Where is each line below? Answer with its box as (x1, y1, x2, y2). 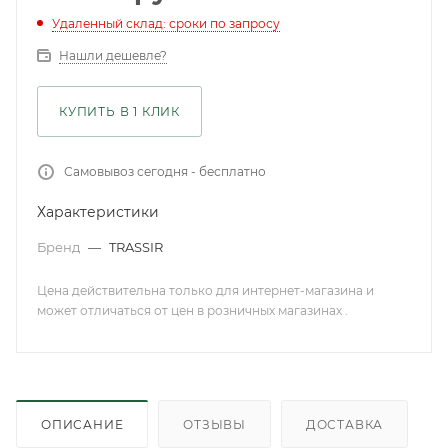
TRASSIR (109, 239, 163, 255)
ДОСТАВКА (305, 416, 384, 432)
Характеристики (37, 203, 159, 221)
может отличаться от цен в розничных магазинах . (37, 303, 348, 318)
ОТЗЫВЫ (183, 416, 247, 432)
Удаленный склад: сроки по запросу (52, 16, 280, 31)
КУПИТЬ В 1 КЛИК (59, 104, 180, 119)
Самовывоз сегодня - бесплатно (64, 164, 266, 179)
